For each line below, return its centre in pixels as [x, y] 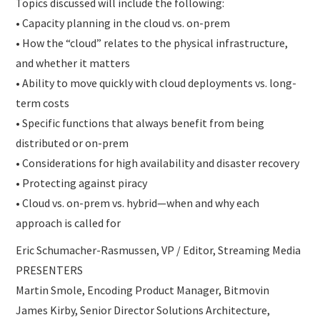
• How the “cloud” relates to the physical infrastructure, [152, 43]
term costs [43, 103]
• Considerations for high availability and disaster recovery [158, 163]
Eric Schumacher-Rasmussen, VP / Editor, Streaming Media [159, 250]
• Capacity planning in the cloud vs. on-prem [123, 23]
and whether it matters [73, 63]
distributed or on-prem [72, 143]
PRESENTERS [50, 270]
